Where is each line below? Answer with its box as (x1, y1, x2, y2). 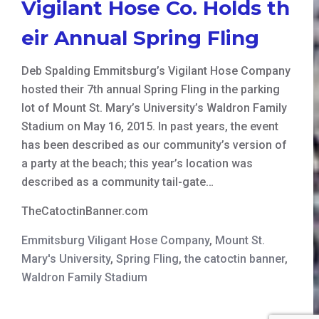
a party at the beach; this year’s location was (21, 156, 253, 170)
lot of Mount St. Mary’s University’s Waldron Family (21, 100, 287, 115)
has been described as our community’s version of (21, 137, 287, 152)
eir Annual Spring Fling (21, 25, 259, 50)
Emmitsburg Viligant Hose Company (21, 233, 209, 247)
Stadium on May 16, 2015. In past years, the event (21, 119, 278, 133)
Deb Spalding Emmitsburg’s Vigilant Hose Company (21, 63, 291, 78)
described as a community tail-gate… (21, 174, 214, 189)
